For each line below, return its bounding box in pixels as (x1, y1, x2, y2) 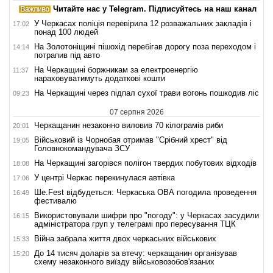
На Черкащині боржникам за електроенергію (34, 65, 198, 74)
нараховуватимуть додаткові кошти (34, 73, 165, 83)
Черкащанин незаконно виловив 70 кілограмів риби (34, 120, 223, 130)
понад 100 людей (34, 27, 98, 37)
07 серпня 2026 (109, 107, 164, 116)
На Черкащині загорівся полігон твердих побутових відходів (34, 158, 257, 168)
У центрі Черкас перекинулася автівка (34, 172, 175, 182)
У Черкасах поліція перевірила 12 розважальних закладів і (34, 18, 252, 28)
